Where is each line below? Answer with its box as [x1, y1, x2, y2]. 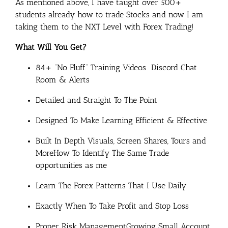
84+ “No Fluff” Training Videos [36, 63, 149, 73]
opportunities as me [36, 160, 107, 170]
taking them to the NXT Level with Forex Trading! [15, 22, 194, 32]
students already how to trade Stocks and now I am [15, 10, 204, 20]
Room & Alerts [36, 75, 90, 85]
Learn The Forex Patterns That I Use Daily [36, 181, 186, 191]
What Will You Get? [15, 42, 87, 52]
